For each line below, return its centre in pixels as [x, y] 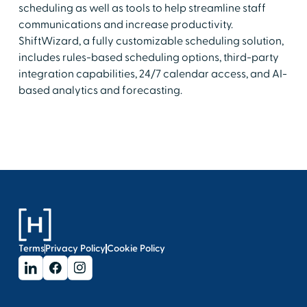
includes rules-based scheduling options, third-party [148, 58]
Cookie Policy [136, 249]
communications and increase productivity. [125, 25]
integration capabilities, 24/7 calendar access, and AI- [152, 74]
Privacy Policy [76, 249]
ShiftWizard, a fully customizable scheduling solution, [151, 41]
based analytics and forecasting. [100, 91]
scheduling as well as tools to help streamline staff [142, 9]
